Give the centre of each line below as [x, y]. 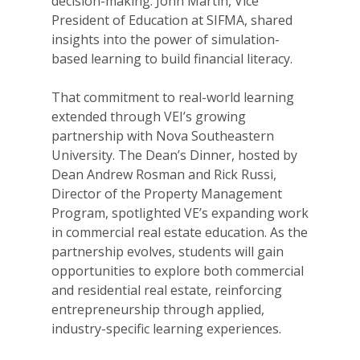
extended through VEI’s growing [149, 117]
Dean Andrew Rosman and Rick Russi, [164, 175]
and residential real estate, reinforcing [167, 290]
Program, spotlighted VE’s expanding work [180, 213]
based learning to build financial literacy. [172, 59]
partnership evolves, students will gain [168, 252]
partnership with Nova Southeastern [163, 136]
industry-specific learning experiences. [166, 329]
